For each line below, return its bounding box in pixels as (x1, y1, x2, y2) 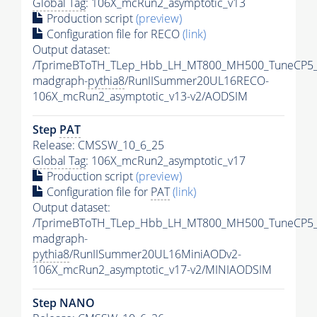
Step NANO (33, 295, 95, 311)
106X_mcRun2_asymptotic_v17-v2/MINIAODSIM (33, 262, 272, 278)
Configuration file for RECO (44, 26, 183, 42)
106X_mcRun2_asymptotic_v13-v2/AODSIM (33, 88, 248, 105)
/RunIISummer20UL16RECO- (125, 73, 269, 89)
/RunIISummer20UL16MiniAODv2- (69, 246, 241, 263)
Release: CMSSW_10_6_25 (33, 137, 164, 154)
